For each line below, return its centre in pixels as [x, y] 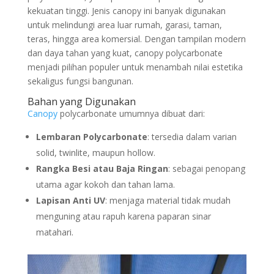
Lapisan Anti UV [70, 200]
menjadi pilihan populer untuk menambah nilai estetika [135, 67]
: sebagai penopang [206, 168]
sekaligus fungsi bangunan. [80, 81]
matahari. [54, 232]
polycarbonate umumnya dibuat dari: [131, 113]
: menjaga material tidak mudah [168, 200]
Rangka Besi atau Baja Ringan [102, 168]
